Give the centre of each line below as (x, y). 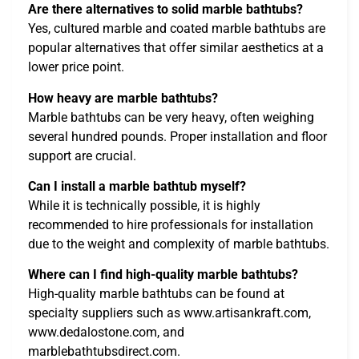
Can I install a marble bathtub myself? (137, 186)
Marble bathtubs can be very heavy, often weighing (171, 117)
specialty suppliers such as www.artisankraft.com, (169, 313)
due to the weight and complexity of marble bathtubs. (179, 244)
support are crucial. (82, 155)
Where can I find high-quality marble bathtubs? (163, 275)
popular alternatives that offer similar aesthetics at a (176, 48)
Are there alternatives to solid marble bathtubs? (165, 10)
